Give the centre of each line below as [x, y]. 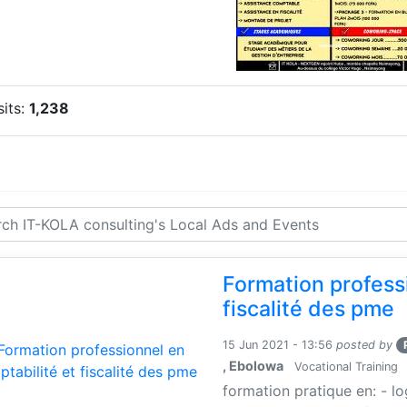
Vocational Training [345, 366]
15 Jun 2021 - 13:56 [278, 344]
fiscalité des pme [309, 308]
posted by [365, 344]
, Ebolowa [253, 365]
